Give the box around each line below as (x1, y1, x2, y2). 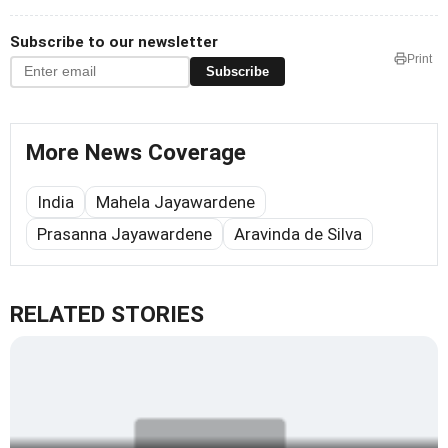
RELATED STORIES (10, 300, 204, 328)
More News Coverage (26, 138, 246, 166)
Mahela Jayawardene (96, 191, 255, 212)
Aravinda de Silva (234, 223, 362, 244)
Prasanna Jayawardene (37, 223, 212, 244)
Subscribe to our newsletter (10, 32, 218, 51)
